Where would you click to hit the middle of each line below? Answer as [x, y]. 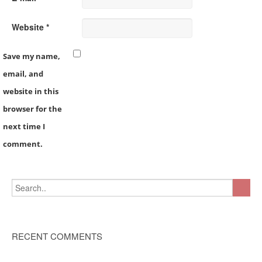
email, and [23, 74]
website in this [31, 91]
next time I [24, 126]
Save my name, [32, 56]
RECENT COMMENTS [57, 236]
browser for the [32, 109]
